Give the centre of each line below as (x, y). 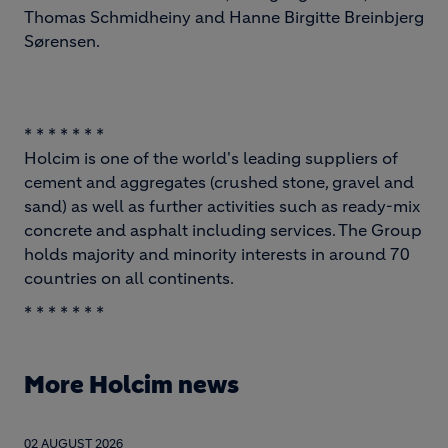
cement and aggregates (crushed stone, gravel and (219, 182)
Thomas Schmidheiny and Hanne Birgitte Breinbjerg (224, 17)
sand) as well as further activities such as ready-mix (222, 206)
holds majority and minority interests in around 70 (217, 254)
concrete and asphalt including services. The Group (223, 230)
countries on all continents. (129, 278)
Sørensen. (62, 41)
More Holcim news (131, 385)
